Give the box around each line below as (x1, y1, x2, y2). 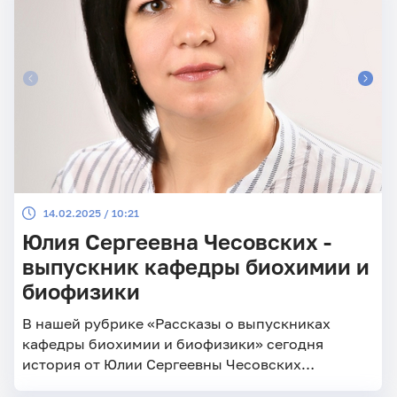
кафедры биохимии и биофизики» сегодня (21, 334, 323, 352)
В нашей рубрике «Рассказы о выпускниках (21, 314, 331, 331)
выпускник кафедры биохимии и (21, 253, 370, 279)
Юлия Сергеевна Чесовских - (21, 229, 331, 254)
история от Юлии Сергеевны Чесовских (21, 354, 301, 372)
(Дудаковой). (21, 375, 115, 393)
